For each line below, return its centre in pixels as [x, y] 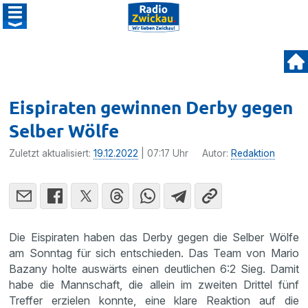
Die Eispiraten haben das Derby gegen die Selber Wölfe [154, 237]
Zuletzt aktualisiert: [52, 153]
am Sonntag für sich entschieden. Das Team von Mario [154, 253]
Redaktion [253, 153]
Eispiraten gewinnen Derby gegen [151, 107]
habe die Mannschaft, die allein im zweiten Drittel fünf [154, 285]
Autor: [217, 153]
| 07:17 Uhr [164, 153]
